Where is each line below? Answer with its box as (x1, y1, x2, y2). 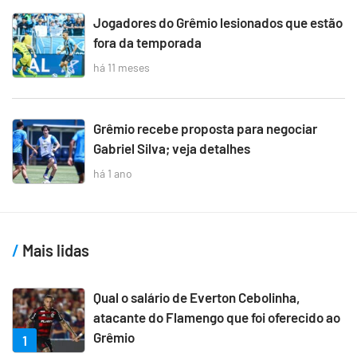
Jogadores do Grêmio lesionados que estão (93, 14, 343, 30)
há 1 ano (93, 167, 132, 181)
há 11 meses (93, 61, 150, 75)
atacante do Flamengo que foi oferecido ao (93, 308, 340, 325)
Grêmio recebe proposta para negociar (93, 120, 317, 136)
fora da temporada (93, 33, 202, 50)
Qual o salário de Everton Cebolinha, (93, 288, 300, 305)
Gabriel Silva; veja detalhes (93, 139, 250, 156)
